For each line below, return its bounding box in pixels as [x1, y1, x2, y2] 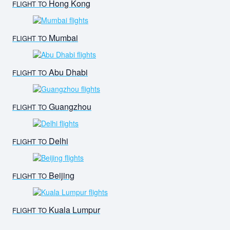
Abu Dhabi [47, 66, 88, 79]
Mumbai [47, 32, 78, 44]
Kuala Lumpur [47, 204, 100, 216]
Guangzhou [47, 101, 91, 113]
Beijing [47, 169, 74, 182]
